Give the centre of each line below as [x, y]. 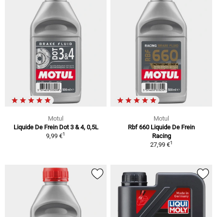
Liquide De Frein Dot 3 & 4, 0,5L [56, 127]
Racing [161, 136]
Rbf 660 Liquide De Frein [161, 127]
